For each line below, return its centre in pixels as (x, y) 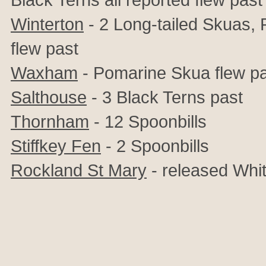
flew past (45, 48)
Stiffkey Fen (56, 146)
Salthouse (49, 97)
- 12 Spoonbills (148, 121)
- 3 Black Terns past (165, 97)
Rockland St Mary (79, 170)
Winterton (47, 24)
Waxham (44, 73)
